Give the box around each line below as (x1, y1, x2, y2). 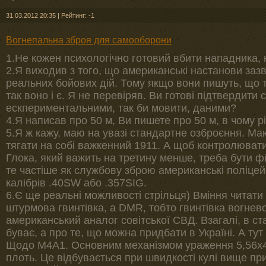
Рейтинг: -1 (61, 12, 94, 19)
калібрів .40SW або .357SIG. (6, 177, 147, 189)
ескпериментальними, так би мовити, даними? (6, 102, 236, 114)
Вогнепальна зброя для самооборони (6, 35, 172, 45)
